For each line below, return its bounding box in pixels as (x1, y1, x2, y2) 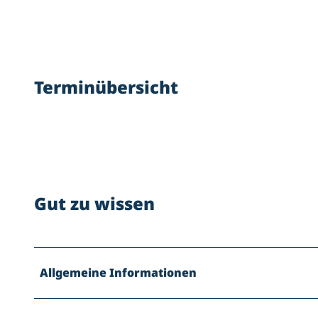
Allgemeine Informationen (40, 265, 197, 281)
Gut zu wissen (34, 191, 155, 215)
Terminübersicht (34, 75, 178, 99)
